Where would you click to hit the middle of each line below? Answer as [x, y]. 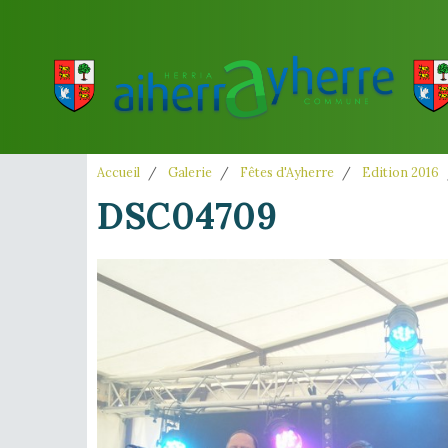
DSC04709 [187, 216]
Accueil [118, 172]
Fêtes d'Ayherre [287, 172]
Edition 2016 [400, 172]
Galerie [190, 172]
